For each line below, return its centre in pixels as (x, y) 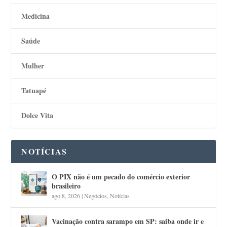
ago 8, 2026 (66, 195)
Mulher (33, 65)
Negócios (96, 195)
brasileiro (66, 185)
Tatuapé (34, 90)
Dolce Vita (37, 115)
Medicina (36, 16)
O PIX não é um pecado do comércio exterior (121, 176)
